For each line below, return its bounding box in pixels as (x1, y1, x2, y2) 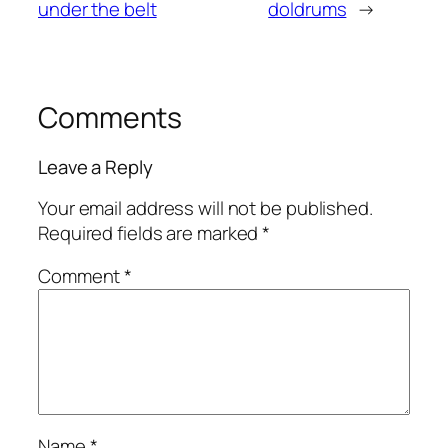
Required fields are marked (38, 219, 263, 246)
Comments (38, 97, 183, 137)
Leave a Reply (38, 154, 153, 181)
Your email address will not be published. (38, 194, 373, 221)
